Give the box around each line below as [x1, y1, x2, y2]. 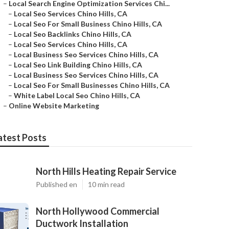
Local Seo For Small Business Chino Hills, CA [14, 19, 162, 28]
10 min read [88, 180, 125, 189]
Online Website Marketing [9, 101, 99, 110]
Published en [36, 180, 77, 189]
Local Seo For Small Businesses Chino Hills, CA [14, 81, 170, 89]
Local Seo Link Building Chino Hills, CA [14, 60, 142, 69]
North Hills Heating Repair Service [36, 166, 176, 177]
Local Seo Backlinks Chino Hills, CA [14, 30, 131, 38]
